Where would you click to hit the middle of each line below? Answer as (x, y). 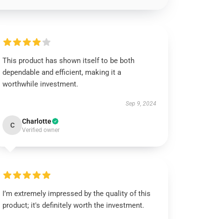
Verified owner (41, 130)
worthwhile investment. (41, 84)
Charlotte (37, 121)
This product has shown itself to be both (69, 61)
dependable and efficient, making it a (62, 72)
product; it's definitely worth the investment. (74, 205)
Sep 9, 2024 (141, 104)
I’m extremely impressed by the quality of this (77, 194)
